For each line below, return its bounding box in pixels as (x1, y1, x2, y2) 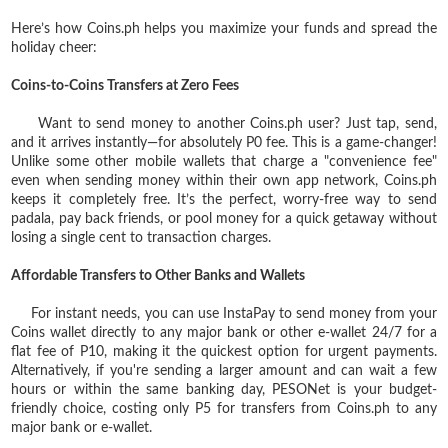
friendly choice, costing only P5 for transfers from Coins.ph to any (11, 401, 437, 416)
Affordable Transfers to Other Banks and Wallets (11, 268, 306, 283)
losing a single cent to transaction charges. (11, 230, 272, 245)
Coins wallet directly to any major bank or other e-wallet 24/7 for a (11, 325, 437, 340)
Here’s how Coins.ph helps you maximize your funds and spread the (11, 21, 437, 36)
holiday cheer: (11, 40, 98, 55)
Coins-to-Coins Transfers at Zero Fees (11, 78, 240, 93)
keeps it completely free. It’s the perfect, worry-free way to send (11, 192, 437, 207)
